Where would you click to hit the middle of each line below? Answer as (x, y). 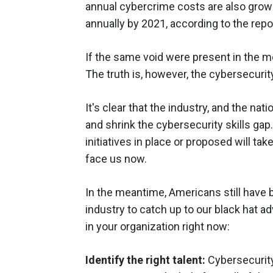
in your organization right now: (158, 226)
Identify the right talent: (145, 260)
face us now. (116, 158)
